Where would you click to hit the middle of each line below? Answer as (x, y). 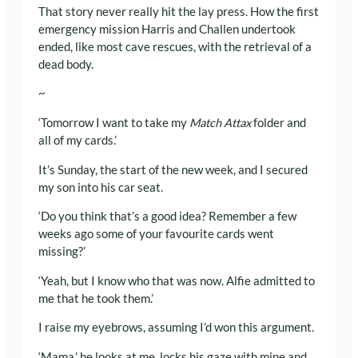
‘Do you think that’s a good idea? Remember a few (167, 217)
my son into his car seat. (101, 187)
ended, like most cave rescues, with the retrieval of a (175, 46)
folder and (278, 123)
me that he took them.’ (96, 298)
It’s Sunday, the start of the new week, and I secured (173, 169)
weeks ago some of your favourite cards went (156, 234)
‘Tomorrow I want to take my (114, 123)
